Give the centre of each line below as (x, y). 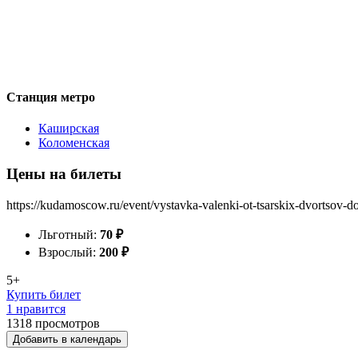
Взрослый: (69, 252)
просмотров (68, 323)
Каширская (69, 129)
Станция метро (51, 97)
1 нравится (36, 308)
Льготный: (69, 234)
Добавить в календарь (67, 339)
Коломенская (74, 143)
